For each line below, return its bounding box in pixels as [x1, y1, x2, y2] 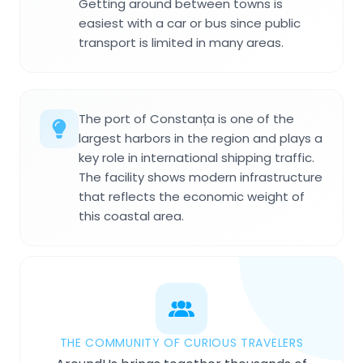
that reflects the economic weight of [79, 187, 305, 205]
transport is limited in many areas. [79, 33, 284, 51]
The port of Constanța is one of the [79, 109, 294, 127]
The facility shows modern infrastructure [79, 168, 322, 186]
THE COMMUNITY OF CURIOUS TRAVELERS [59, 334, 304, 351]
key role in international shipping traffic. [79, 148, 314, 166]
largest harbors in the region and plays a [79, 129, 322, 147]
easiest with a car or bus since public [79, 14, 301, 32]
